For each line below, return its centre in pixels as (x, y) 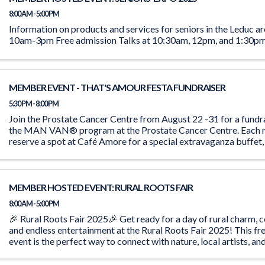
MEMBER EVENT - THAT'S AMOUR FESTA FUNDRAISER (117, 88)
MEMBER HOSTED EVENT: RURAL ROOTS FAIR (101, 187)
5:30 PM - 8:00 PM (34, 104)
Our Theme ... (36, 252)
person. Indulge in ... (48, 153)
